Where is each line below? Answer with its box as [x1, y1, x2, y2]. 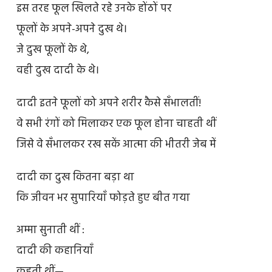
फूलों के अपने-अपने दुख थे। [16, 21, 127, 39]
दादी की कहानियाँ [16, 242, 93, 260]
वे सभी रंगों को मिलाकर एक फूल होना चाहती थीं [16, 115, 216, 133]
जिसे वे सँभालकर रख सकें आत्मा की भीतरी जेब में [16, 135, 216, 154]
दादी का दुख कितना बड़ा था [16, 168, 134, 186]
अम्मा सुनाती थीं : [16, 222, 84, 240]
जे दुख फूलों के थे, [16, 41, 89, 59]
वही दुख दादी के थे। [16, 62, 99, 80]
